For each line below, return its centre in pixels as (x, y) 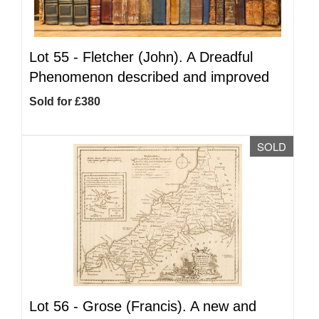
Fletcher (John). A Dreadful (168, 57)
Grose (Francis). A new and (169, 306)
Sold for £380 (65, 101)
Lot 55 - (56, 57)
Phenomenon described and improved (149, 77)
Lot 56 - (56, 306)
